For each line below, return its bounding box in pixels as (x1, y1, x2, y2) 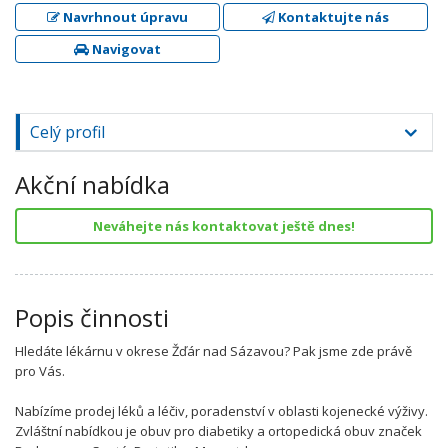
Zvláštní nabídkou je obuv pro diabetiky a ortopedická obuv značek (15, 422, 422, 440)
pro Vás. (15, 362, 65, 380)
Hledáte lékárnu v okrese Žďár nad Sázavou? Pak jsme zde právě (15, 342, 412, 360)
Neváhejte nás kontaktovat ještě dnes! (93, 217, 355, 235)
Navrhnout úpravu (59, 8, 188, 26)
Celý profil (30, 121, 105, 143)
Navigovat (88, 40, 161, 58)
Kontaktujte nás (274, 8, 389, 26)
